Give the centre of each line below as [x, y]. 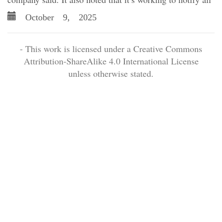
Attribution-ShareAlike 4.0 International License [111, 61]
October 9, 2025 [56, 16]
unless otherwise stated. [111, 73]
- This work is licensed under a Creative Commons [111, 49]
